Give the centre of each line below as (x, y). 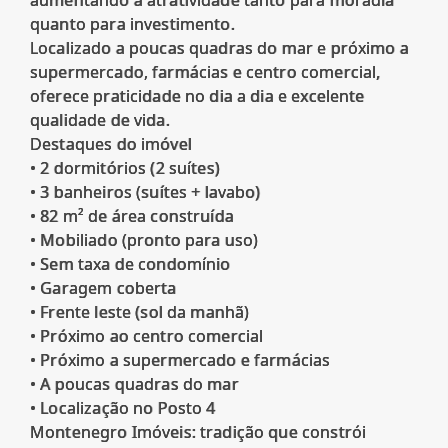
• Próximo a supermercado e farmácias (180, 360)
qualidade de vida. (100, 120)
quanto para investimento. (132, 24)
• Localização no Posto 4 (123, 408)
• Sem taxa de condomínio (130, 264)
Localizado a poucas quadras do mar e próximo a (219, 48)
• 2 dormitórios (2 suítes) (125, 168)
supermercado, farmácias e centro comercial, (205, 72)
